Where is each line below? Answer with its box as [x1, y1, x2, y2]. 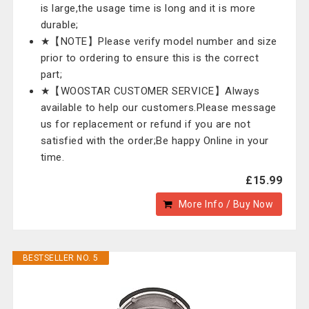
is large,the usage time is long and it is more [40, 2, 256, 14]
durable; [40, 19, 79, 31]
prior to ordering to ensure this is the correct [40, 52, 259, 64]
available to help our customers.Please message [40, 101, 277, 114]
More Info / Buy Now [178, 199, 274, 210]
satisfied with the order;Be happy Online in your [40, 134, 269, 147]
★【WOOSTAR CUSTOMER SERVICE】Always [40, 85, 260, 97]
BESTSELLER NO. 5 [22, 253, 99, 263]
